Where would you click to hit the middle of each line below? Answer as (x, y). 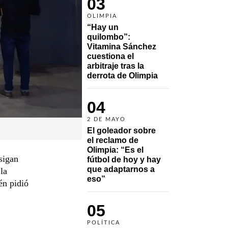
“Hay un (103, 27)
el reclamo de (113, 140)
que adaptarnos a (121, 169)
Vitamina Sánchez (122, 46)
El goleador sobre (121, 130)
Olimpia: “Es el (115, 150)
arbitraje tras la (116, 66)
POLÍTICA (104, 222)
